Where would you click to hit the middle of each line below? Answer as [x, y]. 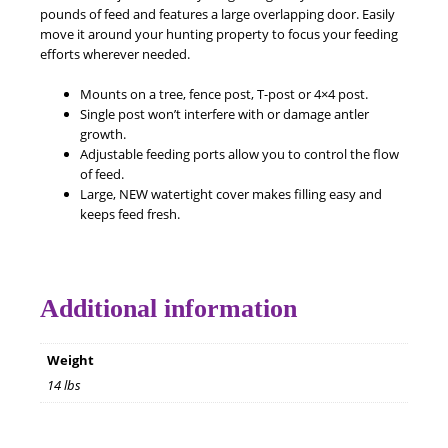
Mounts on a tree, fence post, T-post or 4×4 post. [224, 94]
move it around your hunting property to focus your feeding [219, 34]
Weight [70, 359]
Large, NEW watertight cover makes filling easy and [231, 194]
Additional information [168, 308]
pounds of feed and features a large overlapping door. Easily [217, 14]
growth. [103, 134]
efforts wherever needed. [115, 54]
